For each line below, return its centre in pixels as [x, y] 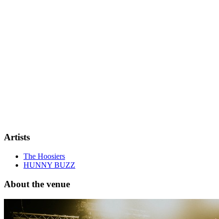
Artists [17, 137]
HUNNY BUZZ [49, 165]
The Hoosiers [44, 156]
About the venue [37, 184]
